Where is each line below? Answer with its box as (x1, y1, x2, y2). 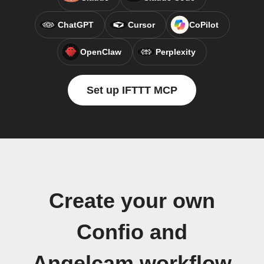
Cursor (127, 20, 155, 29)
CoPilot (189, 20, 219, 29)
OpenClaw (80, 47, 121, 57)
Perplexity (156, 47, 196, 57)
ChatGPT (57, 20, 94, 29)
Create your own (49, 189, 215, 213)
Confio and (77, 220, 187, 244)
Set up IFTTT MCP (87, 84, 177, 96)
